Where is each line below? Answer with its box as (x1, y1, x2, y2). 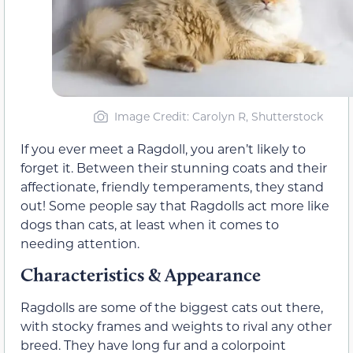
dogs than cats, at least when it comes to (20, 215, 279, 232)
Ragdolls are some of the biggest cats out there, (20, 299, 323, 316)
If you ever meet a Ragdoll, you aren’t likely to (20, 139, 306, 157)
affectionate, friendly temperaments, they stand (20, 177, 324, 195)
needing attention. (20, 234, 139, 251)
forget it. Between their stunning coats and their (20, 158, 327, 176)
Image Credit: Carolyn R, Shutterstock (114, 108, 323, 124)
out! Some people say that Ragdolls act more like (20, 196, 329, 214)
